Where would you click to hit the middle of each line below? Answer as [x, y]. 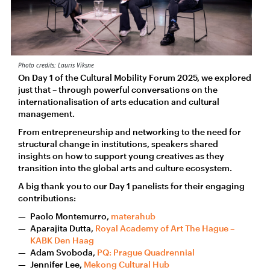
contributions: [47, 198]
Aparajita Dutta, [63, 228]
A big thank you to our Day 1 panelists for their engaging [131, 186]
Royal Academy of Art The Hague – [165, 228]
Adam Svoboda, [64, 253]
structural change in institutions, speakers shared [118, 144]
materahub [133, 216]
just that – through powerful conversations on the [118, 90]
